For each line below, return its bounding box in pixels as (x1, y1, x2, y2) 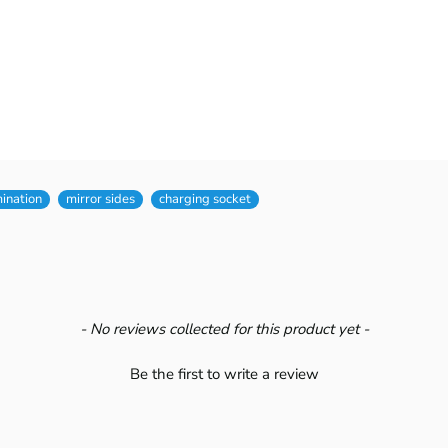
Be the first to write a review (129, 363, 319, 384)
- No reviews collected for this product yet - (79, 318, 369, 339)
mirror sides (66, 189, 135, 208)
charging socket (159, 189, 251, 208)
